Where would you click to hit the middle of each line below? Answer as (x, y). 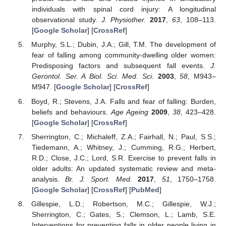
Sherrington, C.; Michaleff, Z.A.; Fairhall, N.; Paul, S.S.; (124, 136)
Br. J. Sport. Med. (99, 179)
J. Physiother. (124, 20)
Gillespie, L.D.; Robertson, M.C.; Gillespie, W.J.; (124, 204)
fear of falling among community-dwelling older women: (124, 55)
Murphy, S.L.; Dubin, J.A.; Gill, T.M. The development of (124, 45)
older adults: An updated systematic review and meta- (124, 168)
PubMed (145, 189)
